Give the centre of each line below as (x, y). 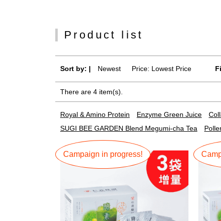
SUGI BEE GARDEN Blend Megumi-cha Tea (129, 128)
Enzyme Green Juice (169, 114)
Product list (104, 35)
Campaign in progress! (103, 154)
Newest (109, 69)
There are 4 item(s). (92, 92)
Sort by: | (75, 69)
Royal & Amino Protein (95, 114)
